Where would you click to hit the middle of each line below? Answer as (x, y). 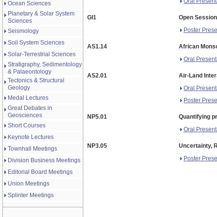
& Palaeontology (30, 72)
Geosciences (25, 115)
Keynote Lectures (31, 137)
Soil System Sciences (36, 43)
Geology (19, 88)
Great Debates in (30, 108)
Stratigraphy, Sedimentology (45, 64)
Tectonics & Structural (36, 80)
